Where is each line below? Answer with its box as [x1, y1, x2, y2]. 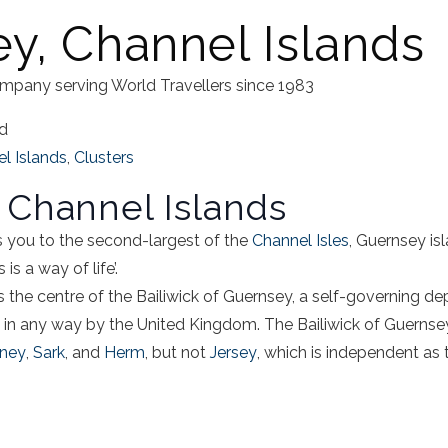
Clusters [74, 148, 134, 168]
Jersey [210, 343, 257, 363]
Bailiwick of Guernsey [136, 287, 292, 307]
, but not [145, 343, 210, 363]
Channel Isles [252, 231, 349, 251]
